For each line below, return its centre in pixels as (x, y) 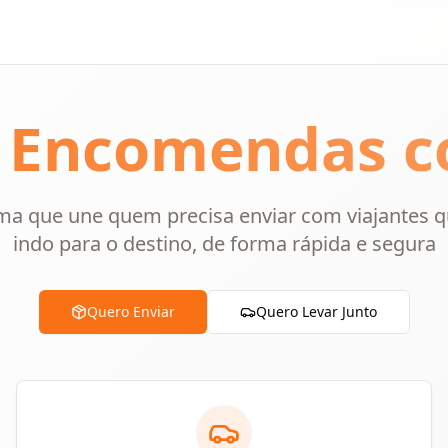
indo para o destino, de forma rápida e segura (224, 243)
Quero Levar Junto (316, 311)
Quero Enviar (130, 311)
